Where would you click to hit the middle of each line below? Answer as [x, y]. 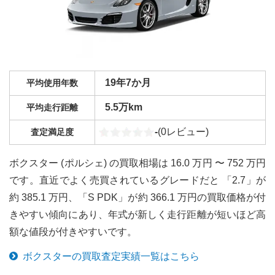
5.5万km [124, 107]
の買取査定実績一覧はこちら [136, 256]
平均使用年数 [52, 83]
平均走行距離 [52, 107]
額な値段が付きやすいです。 [73, 232]
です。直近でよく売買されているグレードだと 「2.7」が [137, 180]
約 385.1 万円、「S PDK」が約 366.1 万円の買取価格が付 [137, 197]
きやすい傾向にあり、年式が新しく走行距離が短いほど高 [137, 215]
